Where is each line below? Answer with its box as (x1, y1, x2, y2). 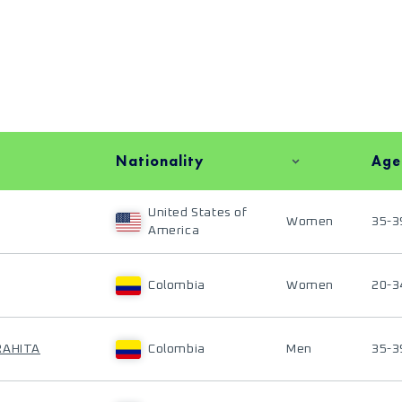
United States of (148, 206, 248, 219)
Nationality (116, 151, 204, 170)
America (148, 224, 200, 237)
